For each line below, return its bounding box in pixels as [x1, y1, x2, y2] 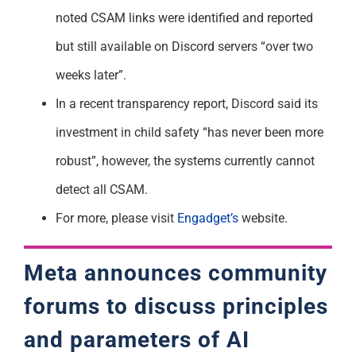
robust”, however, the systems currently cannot [55, 153, 315, 168]
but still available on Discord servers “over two [55, 38, 313, 54]
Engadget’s [176, 210, 238, 226]
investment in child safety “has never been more [55, 124, 323, 140]
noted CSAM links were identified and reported [55, 10, 313, 25]
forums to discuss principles [23, 292, 328, 319]
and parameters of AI [23, 326, 250, 353]
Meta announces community [23, 259, 327, 286]
